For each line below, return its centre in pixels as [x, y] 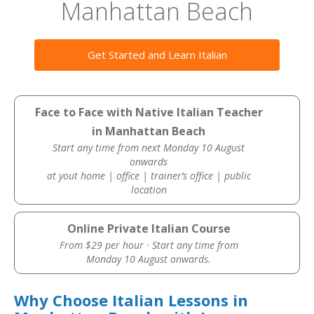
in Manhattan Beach [149, 131]
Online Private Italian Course [149, 228]
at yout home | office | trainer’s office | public [149, 176]
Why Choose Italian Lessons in [131, 300]
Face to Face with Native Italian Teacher [149, 112]
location [149, 190]
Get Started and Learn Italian [157, 55]
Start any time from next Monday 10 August [149, 148]
